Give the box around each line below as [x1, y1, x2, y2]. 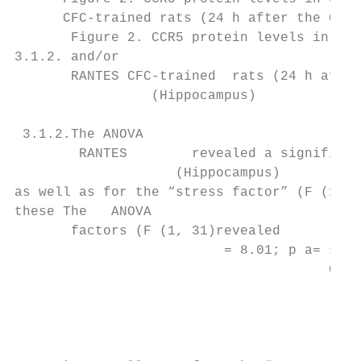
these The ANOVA [15, 205, 151, 219]
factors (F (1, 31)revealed [15, 224, 280, 239]
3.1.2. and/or [15, 50, 119, 64]
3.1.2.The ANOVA [15, 127, 143, 142]
